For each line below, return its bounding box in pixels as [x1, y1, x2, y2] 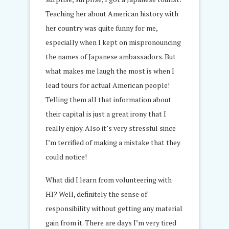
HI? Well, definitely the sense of [45, 189, 147, 199]
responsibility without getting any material [45, 203, 182, 213]
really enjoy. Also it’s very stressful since [45, 123, 176, 133]
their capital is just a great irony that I [45, 108, 166, 119]
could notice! [45, 151, 87, 162]
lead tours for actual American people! [45, 80, 170, 90]
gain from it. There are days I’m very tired [45, 217, 176, 227]
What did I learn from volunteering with [45, 174, 172, 185]
